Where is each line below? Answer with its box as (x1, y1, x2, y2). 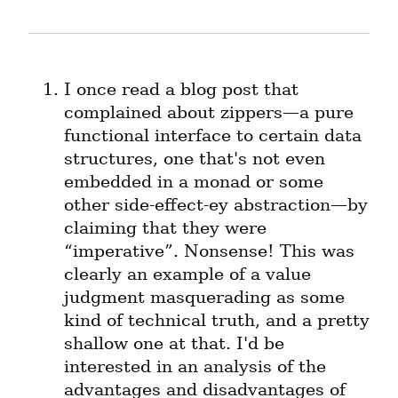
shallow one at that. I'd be (64, 333, 284, 354)
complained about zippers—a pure (64, 102, 354, 123)
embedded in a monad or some (64, 171, 323, 193)
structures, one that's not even (64, 148, 325, 170)
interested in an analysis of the (64, 356, 326, 378)
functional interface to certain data (64, 125, 362, 147)
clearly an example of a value (64, 264, 311, 285)
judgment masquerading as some (64, 287, 345, 308)
